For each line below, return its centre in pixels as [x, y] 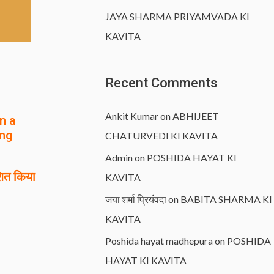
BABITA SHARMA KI [226, 199]
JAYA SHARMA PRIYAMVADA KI [177, 16]
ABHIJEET [196, 116]
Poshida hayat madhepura [159, 241]
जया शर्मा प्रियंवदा [136, 199]
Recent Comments [161, 83]
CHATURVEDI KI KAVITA [161, 136]
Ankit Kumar [132, 116]
